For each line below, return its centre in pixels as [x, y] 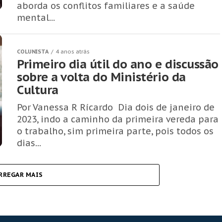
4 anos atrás [73, 52]
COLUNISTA [33, 52]
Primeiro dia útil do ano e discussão [118, 64]
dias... [29, 143]
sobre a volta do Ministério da [101, 77]
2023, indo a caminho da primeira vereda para [118, 119]
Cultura [38, 90]
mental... [36, 18]
